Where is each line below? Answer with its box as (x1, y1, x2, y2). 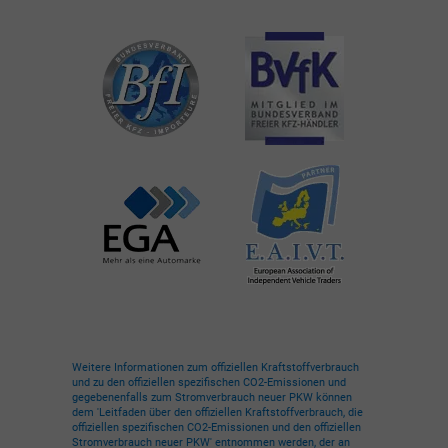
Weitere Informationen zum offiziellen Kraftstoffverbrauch (72, 360, 359, 374)
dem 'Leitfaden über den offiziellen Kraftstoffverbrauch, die (72, 405, 363, 419)
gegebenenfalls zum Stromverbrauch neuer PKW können (72, 390, 352, 404)
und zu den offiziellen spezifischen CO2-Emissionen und (72, 375, 346, 389)
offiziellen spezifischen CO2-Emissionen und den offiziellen (72, 420, 361, 434)
